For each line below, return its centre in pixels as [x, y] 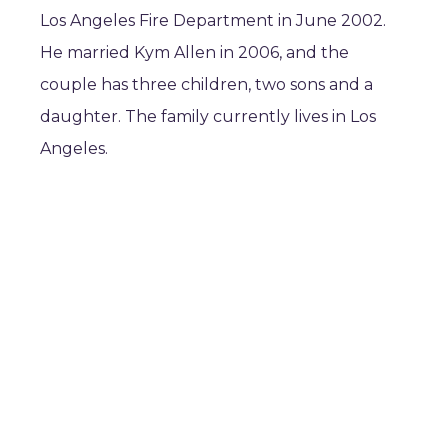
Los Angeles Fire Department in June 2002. [213, 20]
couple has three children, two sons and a [206, 84]
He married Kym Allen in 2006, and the [194, 52]
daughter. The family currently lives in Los [208, 116]
